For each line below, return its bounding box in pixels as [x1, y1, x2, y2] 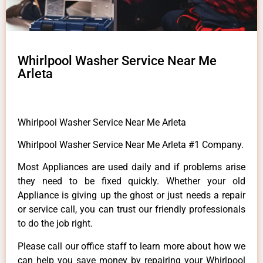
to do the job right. [18, 218, 93, 230]
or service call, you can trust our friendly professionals [18, 204, 245, 215]
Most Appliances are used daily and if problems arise [18, 161, 245, 173]
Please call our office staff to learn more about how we [18, 240, 245, 252]
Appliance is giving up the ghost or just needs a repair [18, 190, 245, 201]
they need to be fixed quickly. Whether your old [18, 176, 245, 187]
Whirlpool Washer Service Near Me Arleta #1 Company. [18, 139, 244, 151]
